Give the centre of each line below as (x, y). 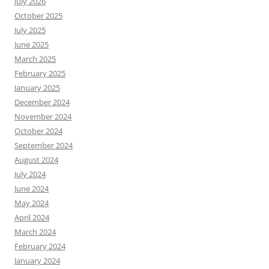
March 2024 (35, 231)
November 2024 (43, 116)
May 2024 (32, 203)
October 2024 (38, 131)
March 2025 (35, 59)
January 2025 (37, 87)
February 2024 (40, 246)
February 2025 (40, 73)
